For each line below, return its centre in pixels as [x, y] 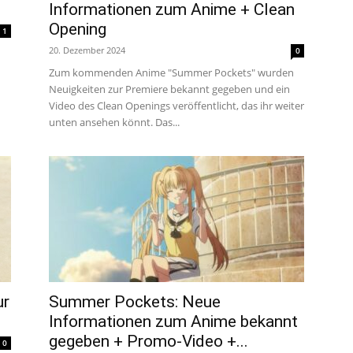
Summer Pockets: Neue [135, 302]
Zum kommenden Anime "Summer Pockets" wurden [171, 72]
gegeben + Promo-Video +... [149, 341]
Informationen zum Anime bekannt [173, 321]
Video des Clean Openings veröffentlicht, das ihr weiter [176, 106]
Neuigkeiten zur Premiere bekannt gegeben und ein [169, 89]
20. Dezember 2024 [87, 50]
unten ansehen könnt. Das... [114, 122]
